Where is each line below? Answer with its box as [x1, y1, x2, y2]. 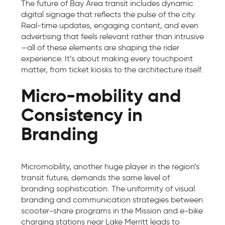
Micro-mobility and [21, 84, 181, 107]
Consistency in [21, 103, 143, 126]
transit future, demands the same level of [21, 173, 170, 182]
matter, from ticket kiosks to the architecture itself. [21, 65, 203, 74]
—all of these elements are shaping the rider [21, 43, 179, 52]
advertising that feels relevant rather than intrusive [21, 32, 204, 41]
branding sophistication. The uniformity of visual [21, 184, 195, 193]
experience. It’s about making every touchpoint [21, 54, 193, 63]
